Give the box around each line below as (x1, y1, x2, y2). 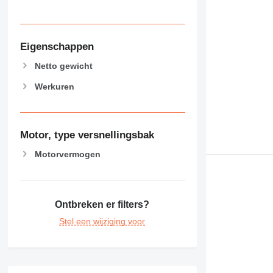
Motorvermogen (34, 149, 101, 159)
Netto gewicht (34, 60, 93, 71)
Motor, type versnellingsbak (19, 129, 154, 141)
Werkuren (34, 81, 74, 91)
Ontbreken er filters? (55, 199, 150, 210)
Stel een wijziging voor (59, 216, 146, 227)
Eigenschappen (19, 40, 94, 52)
